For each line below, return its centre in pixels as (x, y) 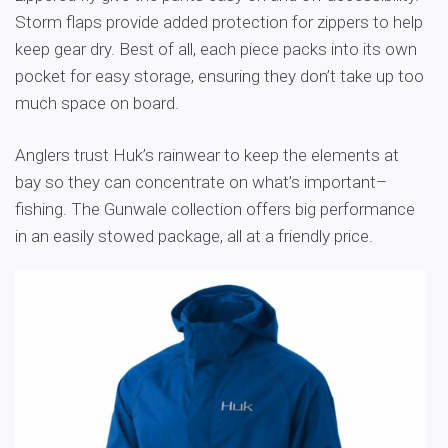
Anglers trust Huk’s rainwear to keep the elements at (207, 154)
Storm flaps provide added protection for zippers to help (219, 21)
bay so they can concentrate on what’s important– (201, 181)
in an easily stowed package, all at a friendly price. (194, 235)
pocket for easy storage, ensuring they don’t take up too (219, 75)
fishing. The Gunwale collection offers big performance (215, 208)
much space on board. (97, 102)
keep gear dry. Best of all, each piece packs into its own (216, 48)
